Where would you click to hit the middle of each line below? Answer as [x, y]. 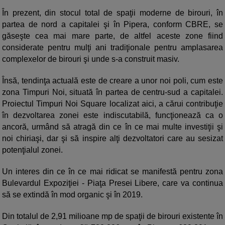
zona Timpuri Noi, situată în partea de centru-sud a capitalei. [113, 92]
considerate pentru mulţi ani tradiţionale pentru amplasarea [113, 48]
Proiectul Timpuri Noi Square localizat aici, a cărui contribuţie [113, 104]
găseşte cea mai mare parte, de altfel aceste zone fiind [113, 36]
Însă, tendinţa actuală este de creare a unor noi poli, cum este [113, 81]
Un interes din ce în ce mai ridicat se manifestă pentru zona [113, 172]
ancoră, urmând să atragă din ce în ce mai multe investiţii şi [113, 127]
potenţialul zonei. [32, 150]
